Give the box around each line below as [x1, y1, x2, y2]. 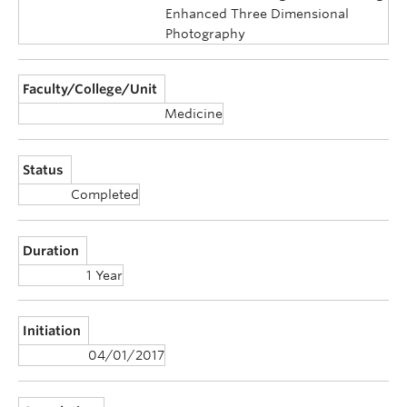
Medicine [164, 106, 223, 122]
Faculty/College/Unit [23, 82, 158, 97]
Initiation [23, 323, 82, 339]
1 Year [86, 267, 123, 283]
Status [23, 163, 65, 178]
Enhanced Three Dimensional [165, 5, 349, 21]
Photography [165, 25, 245, 41]
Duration [23, 243, 80, 258]
